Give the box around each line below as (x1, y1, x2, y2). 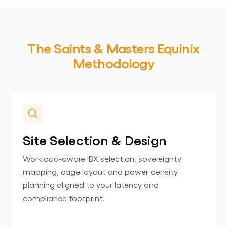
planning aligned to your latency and (23, 180, 159, 190)
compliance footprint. (23, 193, 105, 203)
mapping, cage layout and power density (23, 167, 178, 176)
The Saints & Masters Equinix (27, 40, 200, 56)
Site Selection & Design (23, 132, 167, 148)
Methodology (72, 55, 155, 71)
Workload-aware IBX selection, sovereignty (23, 154, 181, 163)
